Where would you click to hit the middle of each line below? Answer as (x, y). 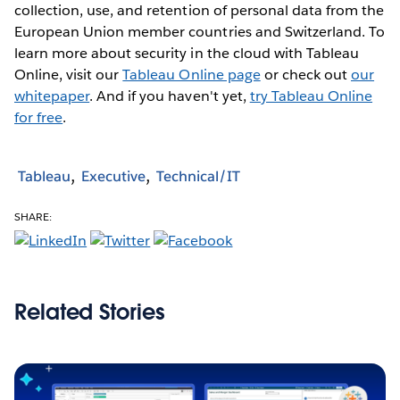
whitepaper (52, 96)
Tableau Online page (192, 74)
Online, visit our (69, 74)
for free (39, 117)
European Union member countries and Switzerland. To (200, 31)
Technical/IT (198, 177)
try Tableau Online (311, 96)
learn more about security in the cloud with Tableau (187, 53)
